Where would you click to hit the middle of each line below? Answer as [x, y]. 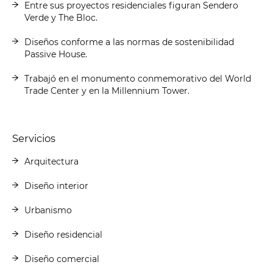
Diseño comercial [62, 259]
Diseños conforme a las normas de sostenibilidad [129, 42]
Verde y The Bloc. [61, 17]
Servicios [34, 138]
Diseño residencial [63, 234]
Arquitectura [51, 161]
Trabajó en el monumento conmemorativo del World [138, 78]
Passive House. [56, 54]
